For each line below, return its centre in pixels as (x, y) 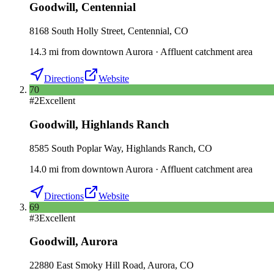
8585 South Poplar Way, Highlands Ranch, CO (121, 148)
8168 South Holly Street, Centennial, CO (109, 31)
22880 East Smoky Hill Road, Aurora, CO (112, 265)
